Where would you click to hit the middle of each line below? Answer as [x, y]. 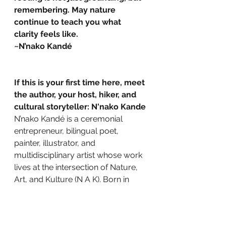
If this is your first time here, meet [80, 83]
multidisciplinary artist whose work [79, 155]
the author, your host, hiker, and [76, 95]
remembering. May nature [66, 10]
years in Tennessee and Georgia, [75, 216]
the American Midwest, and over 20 [81, 204]
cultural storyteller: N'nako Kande [80, 107]
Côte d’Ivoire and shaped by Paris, [78, 192]
